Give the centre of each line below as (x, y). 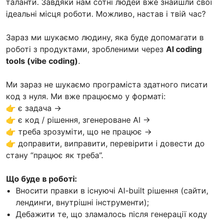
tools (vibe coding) (42, 61)
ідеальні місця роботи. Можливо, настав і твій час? (106, 14)
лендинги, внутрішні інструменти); (82, 203)
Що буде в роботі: (41, 179)
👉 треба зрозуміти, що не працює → (79, 132)
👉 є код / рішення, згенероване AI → (78, 120)
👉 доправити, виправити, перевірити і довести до (105, 144)
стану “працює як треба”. (55, 155)
